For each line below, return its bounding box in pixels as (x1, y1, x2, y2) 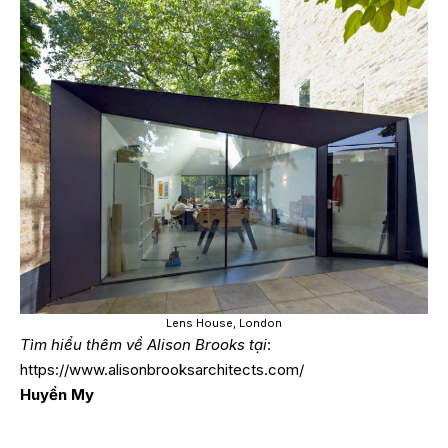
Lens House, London (166, 315, 282, 330)
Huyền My (20, 384, 94, 404)
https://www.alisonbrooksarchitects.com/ (20, 359, 304, 379)
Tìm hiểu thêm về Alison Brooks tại (20, 334, 267, 354)
